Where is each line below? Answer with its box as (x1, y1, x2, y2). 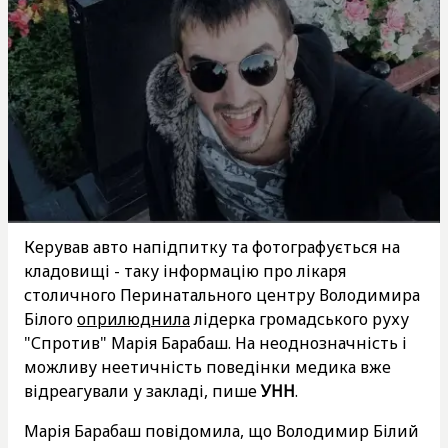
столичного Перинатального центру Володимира (24, 283, 420, 306)
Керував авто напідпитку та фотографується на (24, 235, 400, 258)
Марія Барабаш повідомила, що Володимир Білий (24, 419, 419, 442)
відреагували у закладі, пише (24, 379, 261, 402)
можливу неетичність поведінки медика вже (24, 355, 391, 378)
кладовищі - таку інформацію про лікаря (24, 259, 346, 282)
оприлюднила (77, 307, 190, 330)
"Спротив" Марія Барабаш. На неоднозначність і (24, 331, 407, 354)
